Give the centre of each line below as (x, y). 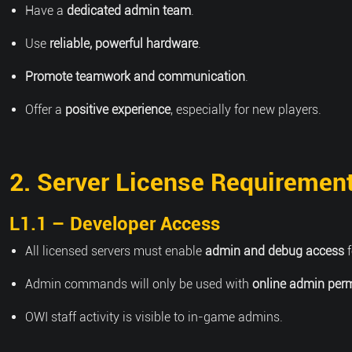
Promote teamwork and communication (135, 77)
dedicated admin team (129, 11)
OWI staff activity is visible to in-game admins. (154, 317)
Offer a (45, 110)
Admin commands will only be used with (139, 284)
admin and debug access (275, 251)
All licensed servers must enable (115, 251)
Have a (46, 11)
